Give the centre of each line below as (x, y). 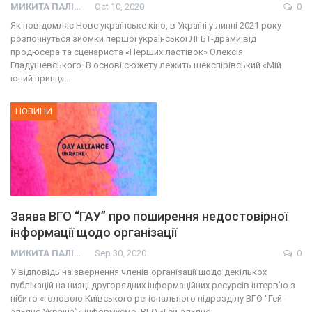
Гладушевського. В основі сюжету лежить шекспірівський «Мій (146, 65)
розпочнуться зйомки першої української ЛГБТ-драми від (133, 38)
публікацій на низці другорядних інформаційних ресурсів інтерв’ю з (153, 286)
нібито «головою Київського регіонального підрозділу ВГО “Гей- (148, 299)
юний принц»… (40, 78)
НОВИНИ (34, 111)
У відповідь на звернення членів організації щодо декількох (139, 272)
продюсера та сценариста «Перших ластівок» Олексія (127, 52)
